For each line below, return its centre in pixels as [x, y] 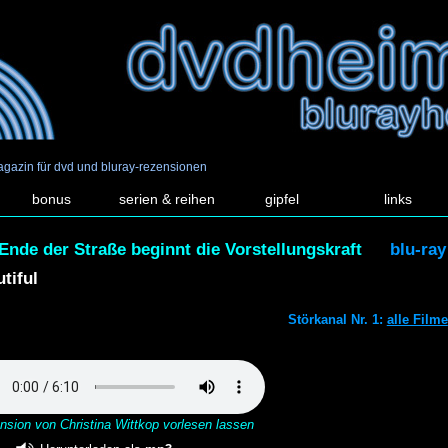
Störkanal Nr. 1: [337, 319]
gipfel [282, 199]
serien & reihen [167, 199]
